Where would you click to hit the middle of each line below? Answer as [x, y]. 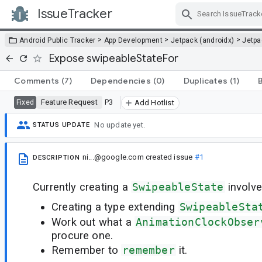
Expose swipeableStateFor [114, 58]
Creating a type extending [115, 207]
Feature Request [69, 102]
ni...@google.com [113, 157]
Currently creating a [82, 187]
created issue [169, 157]
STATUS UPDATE [61, 125]
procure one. [82, 235]
